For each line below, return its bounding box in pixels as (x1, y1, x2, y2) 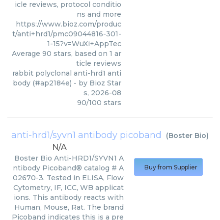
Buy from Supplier (144, 164, 197, 171)
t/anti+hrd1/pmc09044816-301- (12, 29, 121, 39)
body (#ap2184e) (13, 79, 72, 88)
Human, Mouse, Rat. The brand (14, 203, 124, 212)
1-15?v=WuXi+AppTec (47, 39, 121, 49)
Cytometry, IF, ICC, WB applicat (13, 183, 124, 192)
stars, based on (52, 49, 110, 58)
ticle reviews (76, 59, 121, 68)
